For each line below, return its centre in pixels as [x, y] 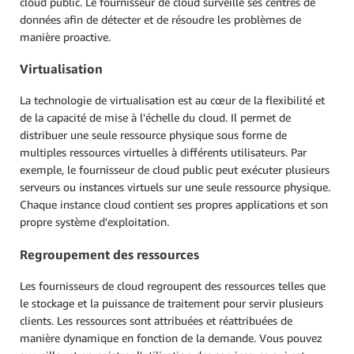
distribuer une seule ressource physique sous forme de [153, 135]
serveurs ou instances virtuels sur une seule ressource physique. [175, 187]
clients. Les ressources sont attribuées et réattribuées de [156, 320]
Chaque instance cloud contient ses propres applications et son [174, 205]
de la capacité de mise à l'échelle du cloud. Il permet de [155, 118]
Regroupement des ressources [109, 254]
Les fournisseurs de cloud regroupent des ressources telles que [173, 286]
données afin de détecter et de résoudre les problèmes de [160, 19]
